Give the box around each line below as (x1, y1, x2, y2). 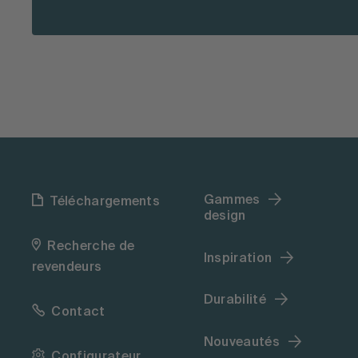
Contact (51, 306, 105, 319)
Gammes (203, 194, 261, 207)
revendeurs (32, 261, 102, 274)
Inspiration (203, 252, 272, 265)
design (203, 210, 246, 223)
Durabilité (203, 294, 266, 308)
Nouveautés (203, 336, 280, 349)
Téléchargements (50, 196, 161, 209)
